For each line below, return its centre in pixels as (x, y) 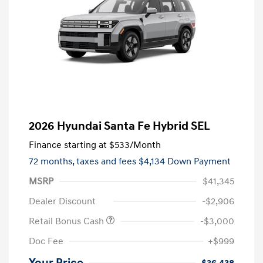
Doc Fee (46, 241)
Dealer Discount (62, 201)
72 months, (53, 161)
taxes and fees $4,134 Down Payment (154, 161)
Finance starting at (68, 145)
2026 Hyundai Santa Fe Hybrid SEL (119, 126)
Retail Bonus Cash (68, 221)
